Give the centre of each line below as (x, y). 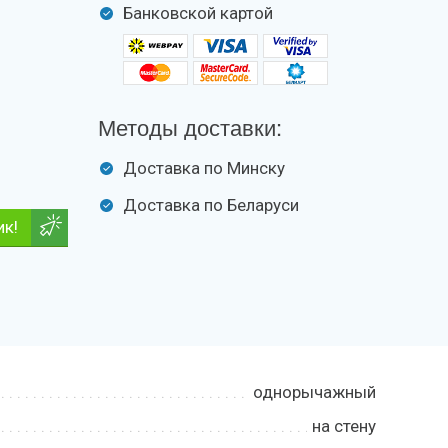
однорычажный (314, 392)
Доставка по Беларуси (211, 205)
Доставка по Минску (204, 168)
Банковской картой (198, 13)
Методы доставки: (190, 126)
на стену (344, 426)
